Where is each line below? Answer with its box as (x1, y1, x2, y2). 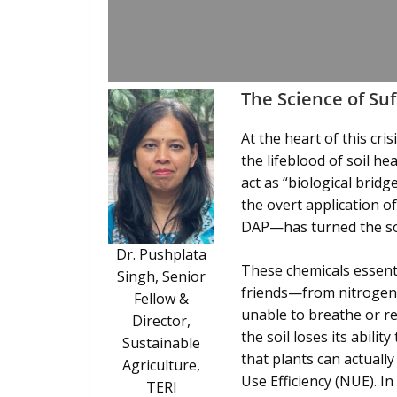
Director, (132, 311, 191, 331)
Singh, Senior (117, 267, 206, 286)
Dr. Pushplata (116, 245, 206, 264)
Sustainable (122, 333, 200, 353)
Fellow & (134, 289, 189, 308)
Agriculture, (122, 355, 200, 375)
